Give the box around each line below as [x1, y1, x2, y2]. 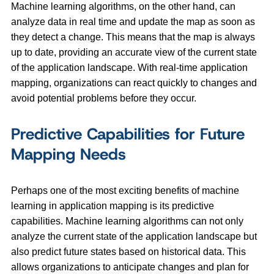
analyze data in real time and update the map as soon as [11, 16, 255, 27]
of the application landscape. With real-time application [11, 62, 248, 73]
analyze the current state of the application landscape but [11, 231, 257, 242]
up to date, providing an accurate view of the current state [11, 46, 257, 57]
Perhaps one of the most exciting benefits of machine [11, 185, 239, 196]
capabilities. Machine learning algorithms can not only [11, 215, 243, 226]
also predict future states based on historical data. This [11, 246, 246, 257]
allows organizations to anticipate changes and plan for [11, 261, 249, 272]
